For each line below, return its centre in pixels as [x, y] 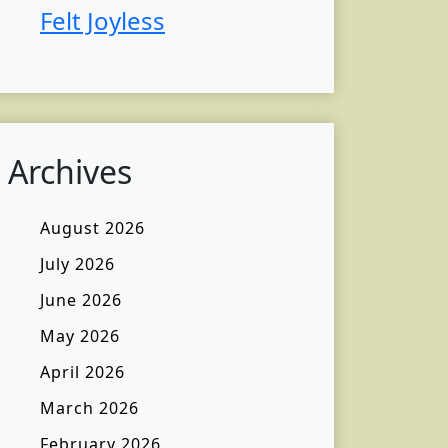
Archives [70, 172]
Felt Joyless [102, 21]
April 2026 [82, 372]
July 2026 [77, 264]
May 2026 [80, 336]
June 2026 [81, 300]
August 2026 [92, 228]
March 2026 [89, 408]
